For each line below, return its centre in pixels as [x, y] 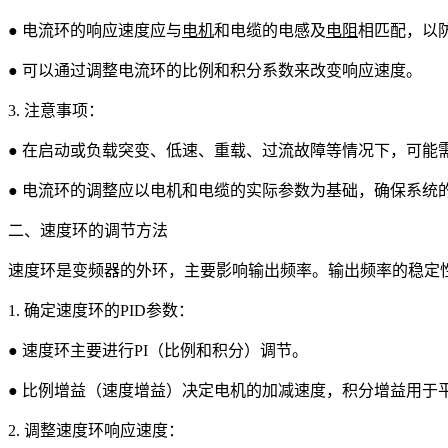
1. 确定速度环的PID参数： [101, 310]
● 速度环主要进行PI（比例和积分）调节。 [158, 350]
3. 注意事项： [56, 110]
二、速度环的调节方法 [88, 230]
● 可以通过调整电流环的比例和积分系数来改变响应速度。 [215, 70]
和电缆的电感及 [270, 30]
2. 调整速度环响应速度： [96, 430]
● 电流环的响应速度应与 [95, 30]
